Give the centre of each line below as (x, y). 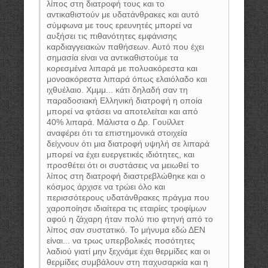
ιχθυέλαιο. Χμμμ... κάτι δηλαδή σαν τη (117, 90)
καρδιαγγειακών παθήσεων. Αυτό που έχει (125, 47)
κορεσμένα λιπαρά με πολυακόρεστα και (122, 68)
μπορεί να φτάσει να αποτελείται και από (122, 111)
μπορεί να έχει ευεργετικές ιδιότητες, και (121, 154)
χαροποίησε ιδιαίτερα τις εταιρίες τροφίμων (127, 208)
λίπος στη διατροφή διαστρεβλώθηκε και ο (126, 176)
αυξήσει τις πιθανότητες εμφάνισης (112, 36)
